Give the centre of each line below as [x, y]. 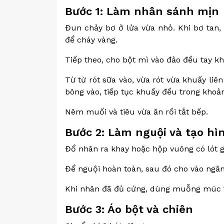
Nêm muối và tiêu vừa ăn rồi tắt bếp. [136, 112]
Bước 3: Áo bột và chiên [129, 209]
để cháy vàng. [91, 40]
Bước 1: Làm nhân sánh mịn [142, 11]
